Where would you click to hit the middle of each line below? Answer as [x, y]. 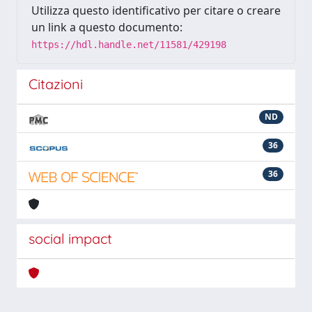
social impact [70, 239]
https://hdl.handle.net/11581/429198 [129, 45]
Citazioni [56, 84]
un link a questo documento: [107, 27]
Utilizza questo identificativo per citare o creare [156, 10]
